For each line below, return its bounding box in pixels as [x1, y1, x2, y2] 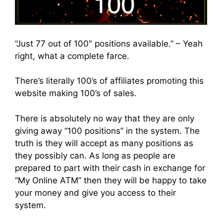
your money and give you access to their [15, 187, 176, 198]
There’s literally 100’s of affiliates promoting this [15, 76, 204, 86]
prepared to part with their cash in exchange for [15, 163, 205, 173]
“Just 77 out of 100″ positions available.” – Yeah [15, 38, 203, 49]
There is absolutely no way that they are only [15, 113, 194, 123]
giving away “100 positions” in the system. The [15, 125, 200, 136]
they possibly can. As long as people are [15, 150, 175, 161]
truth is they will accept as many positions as [15, 138, 193, 148]
